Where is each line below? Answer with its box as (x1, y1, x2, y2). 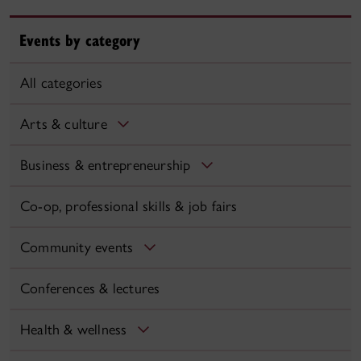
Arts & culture (20, 115, 107, 134)
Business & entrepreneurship (20, 156, 191, 175)
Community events (20, 239, 134, 257)
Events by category (19, 29, 140, 52)
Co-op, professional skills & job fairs (20, 197, 238, 216)
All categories (20, 74, 102, 93)
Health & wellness (20, 321, 127, 339)
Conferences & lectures (20, 280, 160, 298)
